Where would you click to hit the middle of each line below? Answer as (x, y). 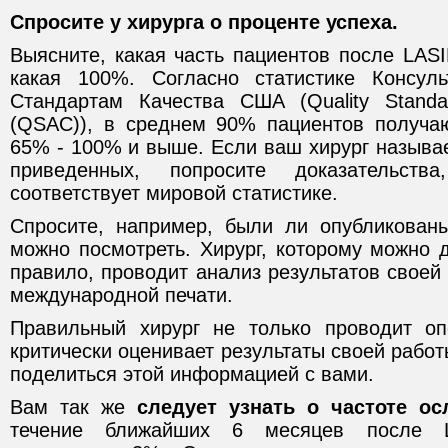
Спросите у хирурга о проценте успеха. (204, 22)
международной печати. (121, 295)
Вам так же (73, 407)
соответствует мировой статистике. (174, 193)
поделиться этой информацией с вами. (192, 374)
